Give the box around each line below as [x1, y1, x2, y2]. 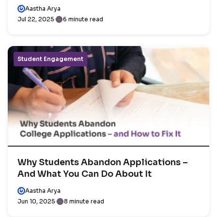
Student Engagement [17, 55, 83, 62]
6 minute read [63, 15, 103, 23]
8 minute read [64, 198, 104, 205]
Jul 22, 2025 [17, 15, 54, 23]
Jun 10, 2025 [17, 198, 55, 205]
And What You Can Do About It [17, 169, 152, 179]
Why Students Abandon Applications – [17, 157, 188, 168]
